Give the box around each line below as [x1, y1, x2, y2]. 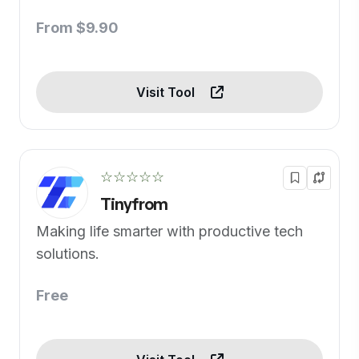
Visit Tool [135, 83, 198, 100]
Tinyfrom [100, 193, 167, 214]
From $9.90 [36, 18, 119, 36]
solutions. [36, 244, 99, 262]
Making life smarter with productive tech [36, 222, 303, 240]
